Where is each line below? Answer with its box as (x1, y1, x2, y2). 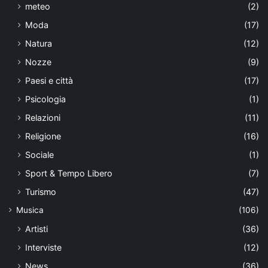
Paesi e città (25, 75, 73, 86)
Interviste (25, 242, 62, 253)
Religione (25, 131, 61, 142)
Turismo (25, 187, 56, 197)
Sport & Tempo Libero (25, 168, 112, 179)
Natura (25, 38, 52, 49)
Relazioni (25, 112, 60, 123)
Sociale (25, 150, 54, 160)
